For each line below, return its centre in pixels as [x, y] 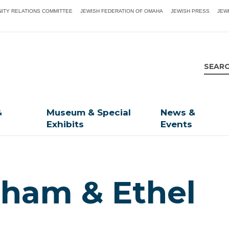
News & [178, 113]
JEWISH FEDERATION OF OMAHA [122, 11]
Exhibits [65, 124]
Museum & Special [89, 113]
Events [177, 124]
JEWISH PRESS [190, 11]
